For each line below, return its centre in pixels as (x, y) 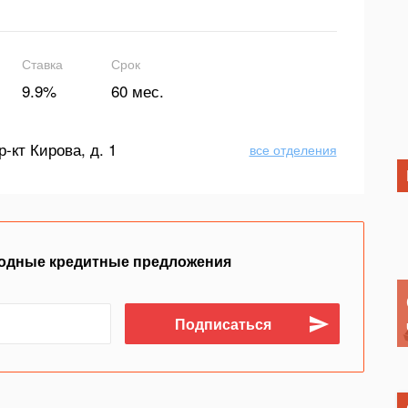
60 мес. (138, 91)
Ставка (42, 64)
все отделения (293, 149)
